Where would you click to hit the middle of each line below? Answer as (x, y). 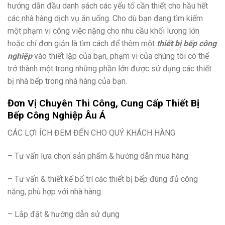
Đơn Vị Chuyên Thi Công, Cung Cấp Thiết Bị (103, 103)
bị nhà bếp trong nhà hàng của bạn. (67, 81)
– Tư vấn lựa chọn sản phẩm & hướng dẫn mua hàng (98, 156)
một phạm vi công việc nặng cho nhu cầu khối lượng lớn (103, 31)
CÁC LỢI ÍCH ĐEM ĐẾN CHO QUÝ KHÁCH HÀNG (91, 133)
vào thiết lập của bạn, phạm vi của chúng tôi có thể (121, 56)
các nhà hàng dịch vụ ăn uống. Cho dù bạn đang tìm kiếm (105, 18)
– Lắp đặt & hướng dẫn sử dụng (64, 214)
